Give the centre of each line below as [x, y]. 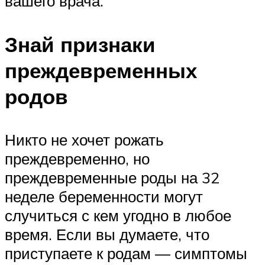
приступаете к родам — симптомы [126, 253]
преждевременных [101, 70]
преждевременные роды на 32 [112, 177]
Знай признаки [80, 44]
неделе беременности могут [104, 196]
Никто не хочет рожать [84, 139]
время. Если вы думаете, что [107, 234]
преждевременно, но [77, 158]
